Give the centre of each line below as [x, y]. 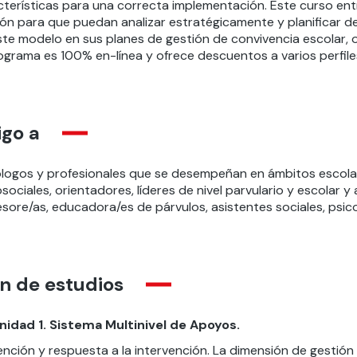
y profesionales [82, 173]
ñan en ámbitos [270, 173]
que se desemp [173, 173]
